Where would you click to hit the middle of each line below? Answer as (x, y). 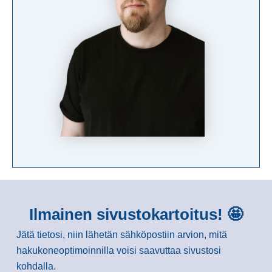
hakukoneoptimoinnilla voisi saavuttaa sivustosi (119, 250)
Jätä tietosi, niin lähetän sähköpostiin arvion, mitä (122, 234)
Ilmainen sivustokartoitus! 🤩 (136, 214)
